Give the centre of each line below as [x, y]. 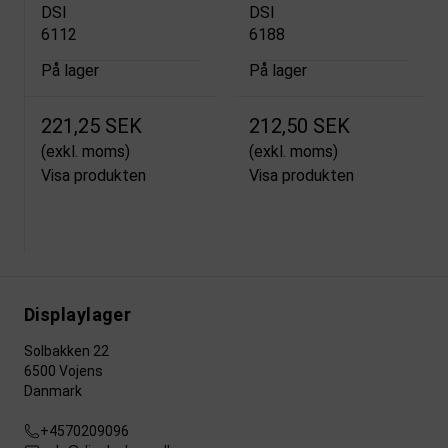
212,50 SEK [299, 126]
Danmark [53, 391]
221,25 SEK [91, 126]
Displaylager [78, 315]
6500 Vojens [63, 371]
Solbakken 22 [66, 351]
